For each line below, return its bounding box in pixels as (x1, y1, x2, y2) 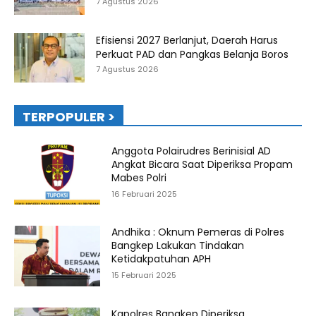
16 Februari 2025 (111, 188, 178, 200)
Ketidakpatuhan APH (111, 252, 212, 267)
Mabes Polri (111, 170, 167, 185)
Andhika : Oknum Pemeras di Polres (111, 225, 285, 240)
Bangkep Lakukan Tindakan (111, 238, 245, 253)
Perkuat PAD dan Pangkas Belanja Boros (96, 47, 288, 61)
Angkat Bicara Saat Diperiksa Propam (111, 157, 293, 171)
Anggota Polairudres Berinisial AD (111, 143, 272, 158)
